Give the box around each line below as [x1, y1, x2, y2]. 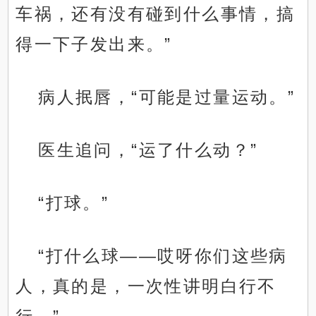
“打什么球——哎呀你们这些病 [38, 246, 288, 266]
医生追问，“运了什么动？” [38, 140, 258, 160]
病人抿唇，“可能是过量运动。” [38, 87, 296, 107]
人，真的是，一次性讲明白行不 [16, 276, 276, 296]
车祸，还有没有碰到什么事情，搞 [16, 4, 296, 24]
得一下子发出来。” [16, 35, 172, 54]
